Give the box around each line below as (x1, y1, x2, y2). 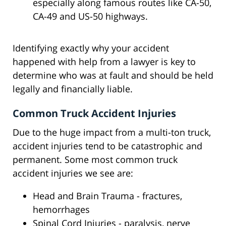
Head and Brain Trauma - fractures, (33, 190, 182, 202)
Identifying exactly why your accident (13, 42, 169, 54)
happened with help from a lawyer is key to (13, 55, 196, 68)
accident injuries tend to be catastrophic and (13, 140, 202, 152)
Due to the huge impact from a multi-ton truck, (13, 126, 211, 139)
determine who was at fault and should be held (13, 69, 213, 82)
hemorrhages (33, 203, 90, 216)
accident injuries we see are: (13, 167, 133, 180)
